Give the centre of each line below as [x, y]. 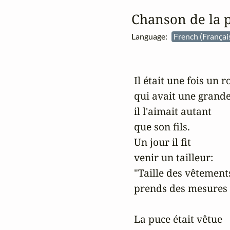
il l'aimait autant [171, 111]
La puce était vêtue [178, 219]
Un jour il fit [162, 142]
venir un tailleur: [172, 158]
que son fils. [160, 127]
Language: [151, 36]
